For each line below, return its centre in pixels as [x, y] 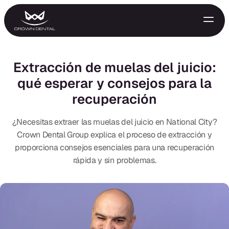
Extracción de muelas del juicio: [114, 68]
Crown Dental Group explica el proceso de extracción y [114, 135]
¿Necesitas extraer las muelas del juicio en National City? [114, 122]
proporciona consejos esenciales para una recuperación [114, 148]
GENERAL [29, 153]
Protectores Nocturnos [51, 216]
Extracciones [34, 195]
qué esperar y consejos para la [114, 84]
